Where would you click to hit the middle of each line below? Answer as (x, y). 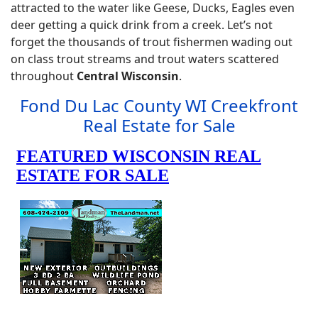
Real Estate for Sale (159, 125)
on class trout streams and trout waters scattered (145, 59)
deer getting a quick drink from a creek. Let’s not (142, 25)
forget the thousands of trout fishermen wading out (152, 42)
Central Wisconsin (128, 76)
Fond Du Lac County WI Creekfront (159, 105)
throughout (44, 76)
